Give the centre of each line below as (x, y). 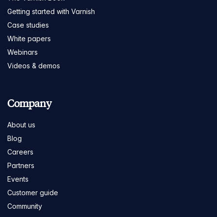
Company (30, 103)
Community (25, 206)
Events (18, 179)
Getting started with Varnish (51, 11)
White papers (29, 38)
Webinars (23, 52)
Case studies (28, 25)
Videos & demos (34, 65)
